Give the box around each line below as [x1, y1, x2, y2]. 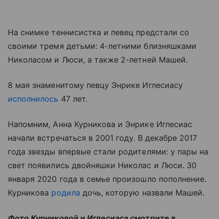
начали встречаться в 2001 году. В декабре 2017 [8, 133, 197, 143]
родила [51, 188, 80, 197]
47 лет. [58, 94, 88, 104]
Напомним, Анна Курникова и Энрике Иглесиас [8, 119, 193, 129]
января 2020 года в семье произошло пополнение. [8, 174, 207, 184]
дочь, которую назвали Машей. [80, 188, 205, 197]
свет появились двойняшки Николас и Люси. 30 [8, 160, 197, 170]
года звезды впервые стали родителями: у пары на [8, 147, 209, 156]
